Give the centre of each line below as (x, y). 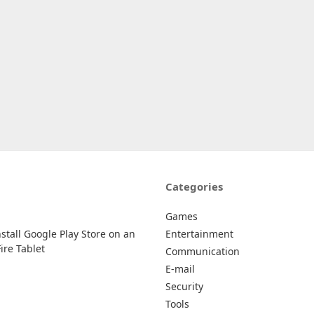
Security (184, 286)
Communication (203, 251)
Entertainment (199, 234)
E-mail (180, 269)
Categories (194, 186)
